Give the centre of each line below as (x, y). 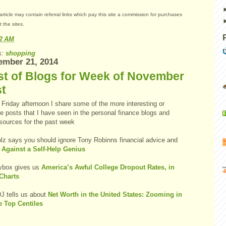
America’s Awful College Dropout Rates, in (108, 167)
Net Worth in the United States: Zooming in (114, 194)
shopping (20, 53)
